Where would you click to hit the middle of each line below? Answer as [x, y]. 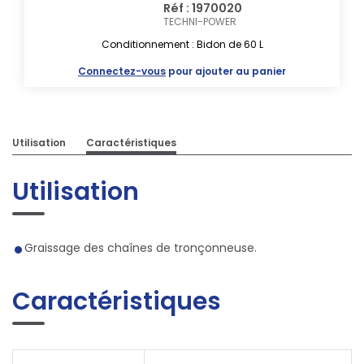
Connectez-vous [122, 71]
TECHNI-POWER [200, 21]
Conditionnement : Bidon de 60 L [182, 44]
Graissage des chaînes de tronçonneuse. [141, 247]
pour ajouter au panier [226, 71]
